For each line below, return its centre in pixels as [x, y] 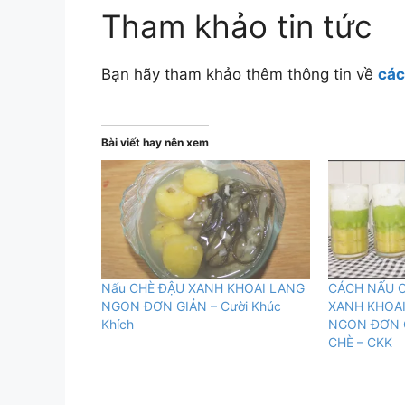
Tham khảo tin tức [237, 27]
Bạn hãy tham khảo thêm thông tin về [240, 75]
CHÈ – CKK [360, 342]
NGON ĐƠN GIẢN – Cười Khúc [191, 306]
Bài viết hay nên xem [155, 142]
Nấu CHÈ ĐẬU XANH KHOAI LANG [203, 287]
